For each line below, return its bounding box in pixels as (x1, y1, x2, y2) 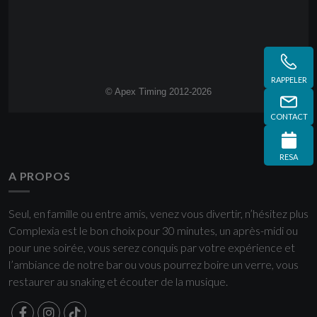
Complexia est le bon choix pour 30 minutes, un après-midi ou (8, 224, 298, 237)
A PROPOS (8, 169, 71, 183)
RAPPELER (270, 74, 307, 84)
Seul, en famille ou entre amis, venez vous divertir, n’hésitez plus (8, 207, 309, 220)
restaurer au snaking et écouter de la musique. (8, 275, 228, 288)
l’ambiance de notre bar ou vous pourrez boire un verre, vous (8, 258, 299, 271)
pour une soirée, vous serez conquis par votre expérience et (8, 241, 295, 254)
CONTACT (270, 112, 308, 122)
